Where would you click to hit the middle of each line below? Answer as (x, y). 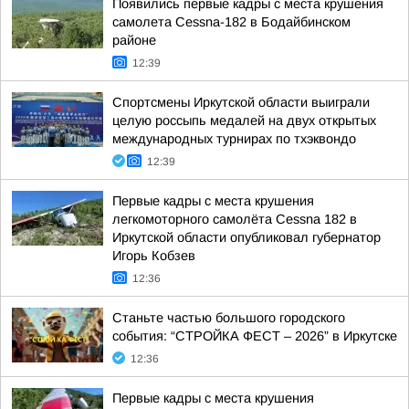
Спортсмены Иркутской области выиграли (241, 102)
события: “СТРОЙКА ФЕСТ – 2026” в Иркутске (255, 336)
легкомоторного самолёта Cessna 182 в (235, 219)
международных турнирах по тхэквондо (234, 139)
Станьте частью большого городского (229, 318)
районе (134, 40)
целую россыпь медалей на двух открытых (244, 121)
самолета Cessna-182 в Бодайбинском (231, 22)
